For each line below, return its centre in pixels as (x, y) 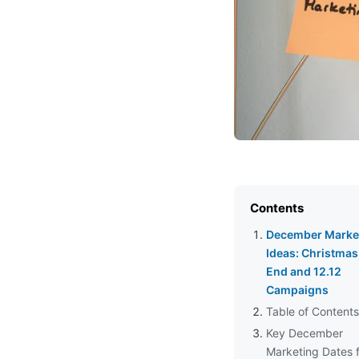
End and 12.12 (304, 271)
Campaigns (297, 289)
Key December (305, 333)
